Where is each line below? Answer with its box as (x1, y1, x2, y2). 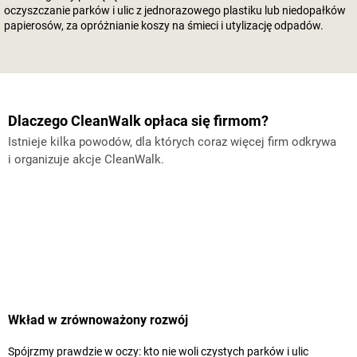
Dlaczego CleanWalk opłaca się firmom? (8, 112, 269, 129)
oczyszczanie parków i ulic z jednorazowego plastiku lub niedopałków (4, 4, 346, 17)
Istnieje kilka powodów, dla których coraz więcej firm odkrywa (8, 135, 336, 149)
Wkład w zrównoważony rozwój (8, 312, 188, 328)
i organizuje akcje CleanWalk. (8, 152, 164, 167)
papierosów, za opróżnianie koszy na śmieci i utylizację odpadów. (4, 19, 324, 32)
